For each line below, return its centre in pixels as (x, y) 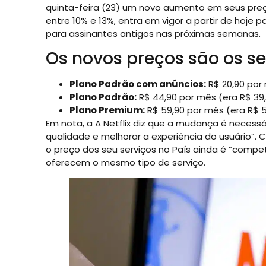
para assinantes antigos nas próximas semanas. (153, 33)
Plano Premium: (107, 110)
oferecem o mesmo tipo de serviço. (125, 163)
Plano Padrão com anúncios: (137, 84)
